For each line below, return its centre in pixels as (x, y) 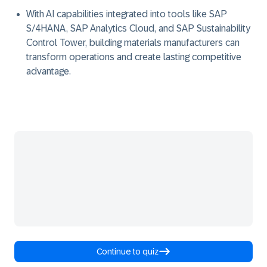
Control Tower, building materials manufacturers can (133, 43)
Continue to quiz (128, 252)
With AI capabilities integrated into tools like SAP (127, 14)
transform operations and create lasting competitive (134, 57)
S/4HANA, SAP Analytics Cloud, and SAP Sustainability (138, 28)
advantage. (49, 71)
